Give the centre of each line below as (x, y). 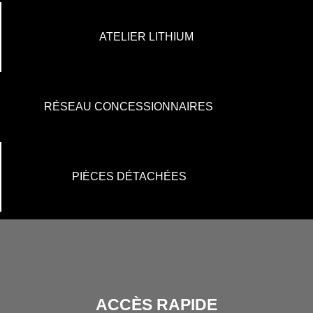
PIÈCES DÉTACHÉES (129, 176)
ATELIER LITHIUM (146, 36)
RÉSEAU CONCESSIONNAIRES (129, 106)
